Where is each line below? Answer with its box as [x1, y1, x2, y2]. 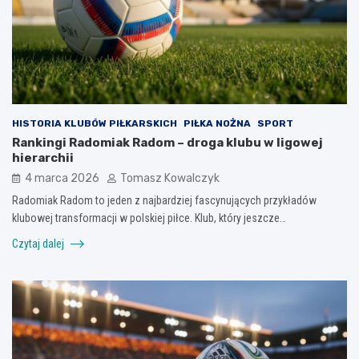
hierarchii [12, 150, 74, 165]
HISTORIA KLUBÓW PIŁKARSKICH [12, 117, 177, 129]
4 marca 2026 [25, 171, 99, 185]
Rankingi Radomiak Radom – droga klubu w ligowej [12, 135, 323, 150]
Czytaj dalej [12, 236, 67, 250]
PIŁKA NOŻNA [184, 117, 251, 129]
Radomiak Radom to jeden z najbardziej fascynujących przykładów [12, 193, 317, 207]
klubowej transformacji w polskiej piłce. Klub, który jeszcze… [12, 211, 286, 224]
